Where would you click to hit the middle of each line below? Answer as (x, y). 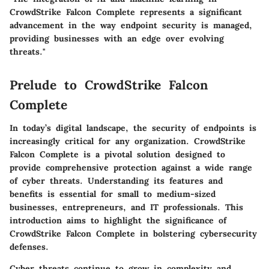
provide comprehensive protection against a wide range (131, 167)
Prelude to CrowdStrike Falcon (109, 85)
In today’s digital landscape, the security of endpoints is (133, 128)
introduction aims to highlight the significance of (118, 220)
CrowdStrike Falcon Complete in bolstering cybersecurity (133, 233)
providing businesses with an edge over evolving (117, 39)
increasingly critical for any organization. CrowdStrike (128, 141)
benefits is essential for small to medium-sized (113, 194)
